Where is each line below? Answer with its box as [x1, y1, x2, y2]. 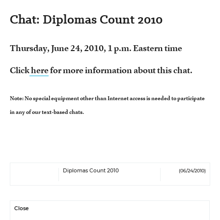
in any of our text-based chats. [10, 108, 84, 116]
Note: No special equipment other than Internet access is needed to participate [10, 94, 205, 102]
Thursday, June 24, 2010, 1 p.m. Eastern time [10, 42, 182, 54]
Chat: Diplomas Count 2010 [10, 11, 163, 28]
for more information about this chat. [49, 64, 192, 76]
